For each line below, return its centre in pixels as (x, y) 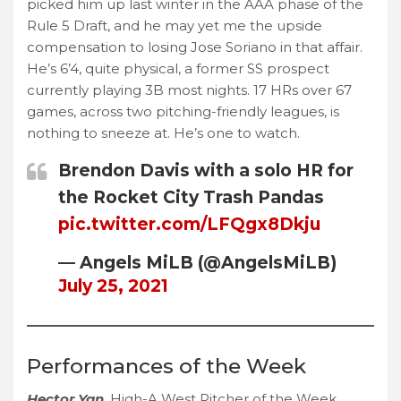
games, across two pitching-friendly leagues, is (183, 111)
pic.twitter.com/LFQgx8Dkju (189, 224)
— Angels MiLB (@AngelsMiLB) (197, 262)
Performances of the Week (166, 366)
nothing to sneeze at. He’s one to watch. (163, 132)
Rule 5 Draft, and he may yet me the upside (175, 25)
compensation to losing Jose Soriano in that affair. (195, 47)
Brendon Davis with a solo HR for (206, 170)
